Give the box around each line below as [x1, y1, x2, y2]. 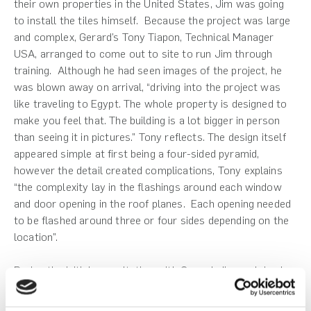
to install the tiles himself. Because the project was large [14, 13, 291, 27]
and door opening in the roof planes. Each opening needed [14, 196, 292, 210]
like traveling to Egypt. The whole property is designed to [14, 96, 287, 110]
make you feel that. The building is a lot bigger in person [14, 113, 280, 127]
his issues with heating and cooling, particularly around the [14, 280, 294, 294]
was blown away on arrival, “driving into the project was [14, 80, 280, 94]
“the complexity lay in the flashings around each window [14, 180, 282, 194]
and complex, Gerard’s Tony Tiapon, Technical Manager [14, 30, 274, 44]
